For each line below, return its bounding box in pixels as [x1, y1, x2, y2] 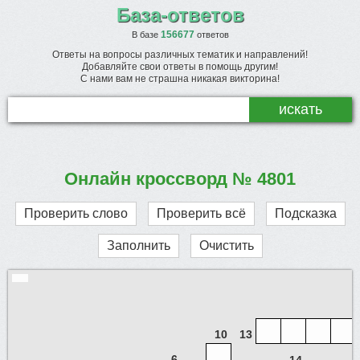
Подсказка [274, 207, 337, 220]
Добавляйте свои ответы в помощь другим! [82, 61, 278, 72]
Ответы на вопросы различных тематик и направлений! [52, 49, 308, 60]
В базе [131, 30, 161, 39]
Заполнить [106, 239, 170, 252]
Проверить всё [156, 207, 246, 220]
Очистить [198, 239, 254, 252]
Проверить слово [23, 207, 128, 220]
